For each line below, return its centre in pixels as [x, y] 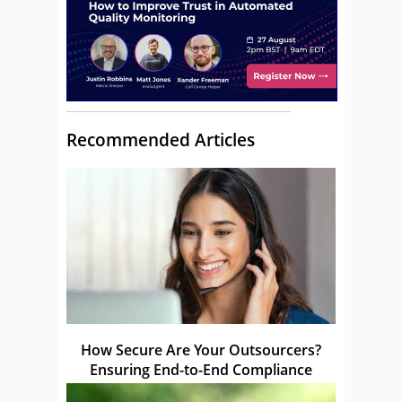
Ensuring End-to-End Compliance [201, 370]
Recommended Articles [161, 140]
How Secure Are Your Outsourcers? [201, 350]
